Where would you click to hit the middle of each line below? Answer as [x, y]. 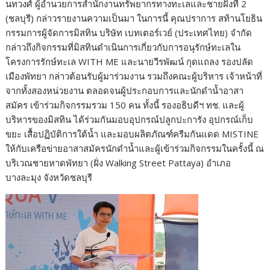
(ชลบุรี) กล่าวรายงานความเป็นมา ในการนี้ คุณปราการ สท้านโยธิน [134, 18]
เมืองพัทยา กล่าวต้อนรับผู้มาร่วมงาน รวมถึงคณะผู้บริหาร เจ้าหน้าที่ [134, 76]
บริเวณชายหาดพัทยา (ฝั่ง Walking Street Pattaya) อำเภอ [118, 162]
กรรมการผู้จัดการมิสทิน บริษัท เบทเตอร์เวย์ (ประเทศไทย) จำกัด [129, 32]
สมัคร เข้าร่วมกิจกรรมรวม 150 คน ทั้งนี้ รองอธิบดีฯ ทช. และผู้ [125, 105]
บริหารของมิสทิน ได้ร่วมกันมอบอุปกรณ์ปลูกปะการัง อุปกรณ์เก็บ [130, 119]
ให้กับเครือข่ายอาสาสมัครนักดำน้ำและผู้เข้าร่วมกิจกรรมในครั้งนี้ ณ [135, 148]
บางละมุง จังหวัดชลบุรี [49, 177]
